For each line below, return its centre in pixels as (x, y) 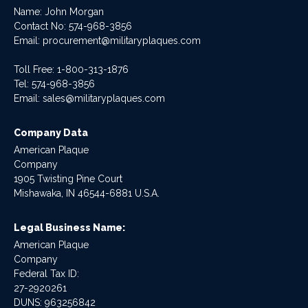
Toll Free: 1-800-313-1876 (71, 69)
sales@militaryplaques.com (104, 98)
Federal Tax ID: (46, 273)
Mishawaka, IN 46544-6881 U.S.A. (87, 193)
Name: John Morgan (59, 11)
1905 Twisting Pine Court (68, 178)
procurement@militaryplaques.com (122, 40)
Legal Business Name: (69, 227)
